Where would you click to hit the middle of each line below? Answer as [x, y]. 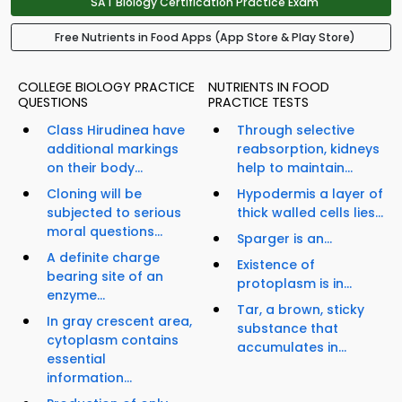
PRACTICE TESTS [258, 103]
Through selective [296, 131]
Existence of [276, 265]
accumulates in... [292, 348]
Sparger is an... [284, 239]
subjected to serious [114, 213]
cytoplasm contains [113, 341]
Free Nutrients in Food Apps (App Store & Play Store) [205, 38]
